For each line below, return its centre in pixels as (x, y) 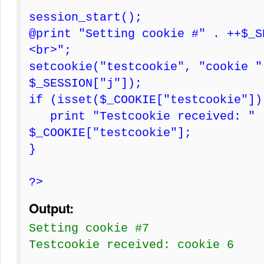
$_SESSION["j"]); (85, 83)
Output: (51, 208)
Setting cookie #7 (89, 228)
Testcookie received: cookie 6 (131, 245)
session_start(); (85, 17)
